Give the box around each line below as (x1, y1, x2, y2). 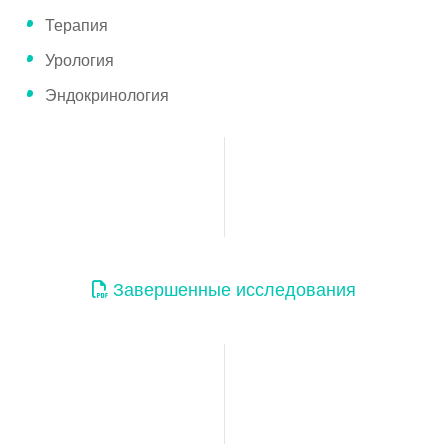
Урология (45, 47, 114, 71)
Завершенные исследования (113, 279, 356, 300)
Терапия (45, 12, 108, 36)
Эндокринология (45, 82, 169, 106)
